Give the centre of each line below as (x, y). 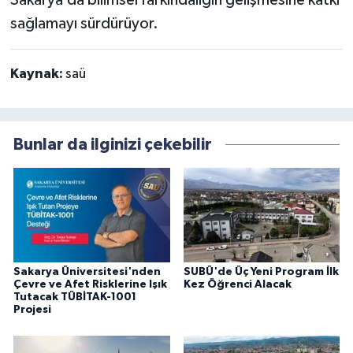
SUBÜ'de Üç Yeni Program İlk (261, 271)
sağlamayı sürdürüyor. (84, 23)
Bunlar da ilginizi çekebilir (113, 145)
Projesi (32, 309)
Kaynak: (37, 74)
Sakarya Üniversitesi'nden (87, 271)
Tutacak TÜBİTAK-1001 (75, 297)
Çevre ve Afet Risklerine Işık (90, 284)
